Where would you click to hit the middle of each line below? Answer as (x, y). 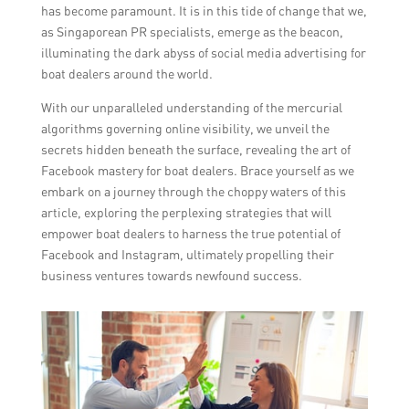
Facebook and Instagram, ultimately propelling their (187, 254)
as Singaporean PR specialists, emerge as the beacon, (192, 31)
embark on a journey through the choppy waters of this (193, 191)
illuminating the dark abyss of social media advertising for (203, 52)
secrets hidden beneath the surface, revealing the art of (195, 149)
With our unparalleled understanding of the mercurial (191, 107)
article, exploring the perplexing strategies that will (186, 212)
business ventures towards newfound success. (171, 275)
